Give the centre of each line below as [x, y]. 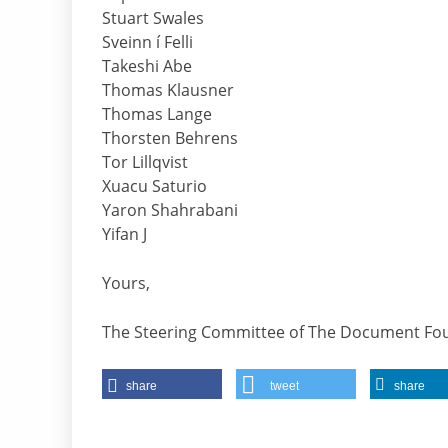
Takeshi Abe [147, 66]
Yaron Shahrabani [170, 210]
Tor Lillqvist [145, 162]
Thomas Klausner [168, 90]
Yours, [126, 283]
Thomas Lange [157, 114]
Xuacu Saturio [154, 186]
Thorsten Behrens [170, 138]
